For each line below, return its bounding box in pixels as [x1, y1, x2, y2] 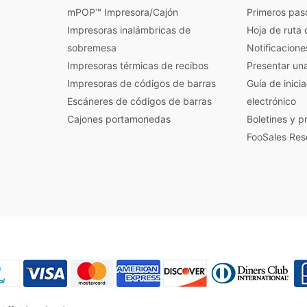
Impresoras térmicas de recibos [67, 59, 208, 71]
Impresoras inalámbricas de [67, 23, 191, 36]
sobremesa [67, 41, 116, 53]
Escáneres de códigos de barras [67, 95, 212, 107]
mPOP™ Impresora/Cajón [67, 5, 178, 18]
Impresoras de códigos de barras [67, 77, 216, 89]
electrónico [247, 95, 296, 107]
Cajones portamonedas [67, 112, 171, 125]
